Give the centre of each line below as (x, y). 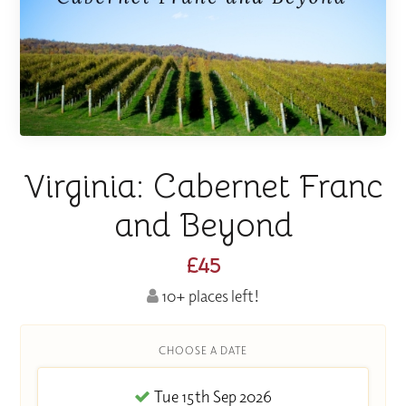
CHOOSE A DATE (203, 351)
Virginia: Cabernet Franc (203, 187)
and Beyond (203, 226)
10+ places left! (209, 295)
